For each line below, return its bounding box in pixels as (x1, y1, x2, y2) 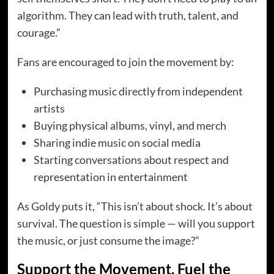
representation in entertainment (33, 170, 188, 184)
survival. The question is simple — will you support (17, 217, 255, 231)
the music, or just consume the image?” (17, 234, 199, 248)
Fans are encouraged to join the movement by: (17, 55, 234, 69)
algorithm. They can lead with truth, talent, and (17, 9, 239, 23)
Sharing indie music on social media (33, 136, 201, 150)
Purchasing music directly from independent (33, 84, 243, 98)
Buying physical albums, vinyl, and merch (33, 119, 226, 133)
